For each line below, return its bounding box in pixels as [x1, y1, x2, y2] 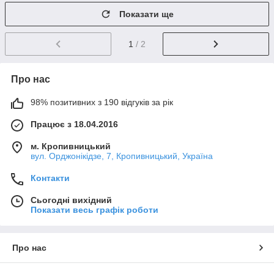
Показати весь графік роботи [31, 204, 158, 215]
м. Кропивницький [31, 141, 111, 151]
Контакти [31, 172, 70, 183]
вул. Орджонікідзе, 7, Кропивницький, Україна [31, 150, 213, 161]
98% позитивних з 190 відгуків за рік [31, 97, 173, 107]
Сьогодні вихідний [31, 194, 112, 205]
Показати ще [119, 9, 174, 19]
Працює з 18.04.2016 [31, 119, 118, 129]
